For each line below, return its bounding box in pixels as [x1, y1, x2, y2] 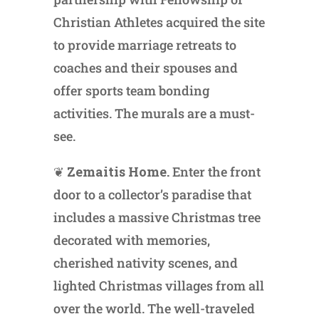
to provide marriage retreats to [53, 36, 236, 53]
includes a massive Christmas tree [53, 208, 261, 226]
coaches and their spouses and [53, 58, 238, 76]
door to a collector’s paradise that [53, 185, 251, 203]
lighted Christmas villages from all [53, 276, 264, 294]
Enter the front [169, 162, 261, 180]
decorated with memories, [53, 231, 210, 249]
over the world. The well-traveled [53, 299, 255, 317]
